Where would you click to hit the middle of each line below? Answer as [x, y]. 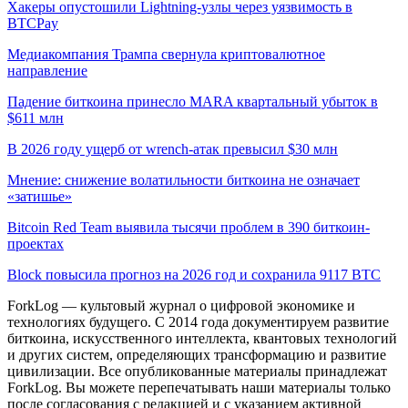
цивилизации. [51, 371]
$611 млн [36, 117]
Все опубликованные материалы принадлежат [243, 371]
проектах [36, 243]
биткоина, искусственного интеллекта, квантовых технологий [202, 338]
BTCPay [33, 23]
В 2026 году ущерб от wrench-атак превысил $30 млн [173, 148]
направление [47, 70]
